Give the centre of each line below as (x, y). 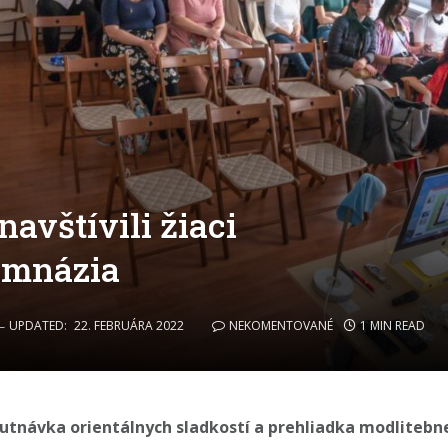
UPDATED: (37, 325)
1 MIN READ (392, 325)
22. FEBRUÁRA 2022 (128, 325)
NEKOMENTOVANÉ (280, 325)
